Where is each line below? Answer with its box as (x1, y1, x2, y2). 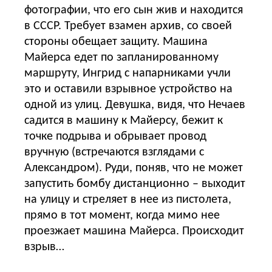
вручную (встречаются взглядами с (24, 146, 204, 158)
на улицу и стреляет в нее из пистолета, (24, 193, 231, 206)
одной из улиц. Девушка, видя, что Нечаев (24, 98, 245, 111)
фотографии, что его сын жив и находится (24, 4, 243, 16)
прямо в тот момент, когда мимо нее (24, 209, 220, 222)
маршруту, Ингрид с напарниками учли (24, 67, 231, 80)
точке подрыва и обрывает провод (24, 130, 206, 143)
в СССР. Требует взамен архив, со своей (24, 19, 232, 32)
